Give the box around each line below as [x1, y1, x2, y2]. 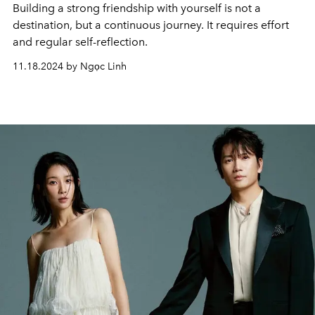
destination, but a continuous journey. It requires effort [13, 18, 289, 32]
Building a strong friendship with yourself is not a [13, 1, 261, 15]
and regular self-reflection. [13, 35, 148, 49]
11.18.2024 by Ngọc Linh [13, 60, 127, 72]
